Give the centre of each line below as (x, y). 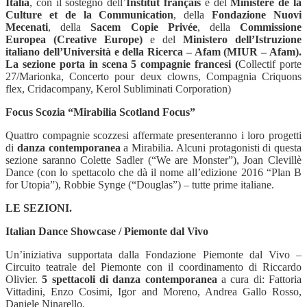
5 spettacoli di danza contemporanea (130, 279)
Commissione (271, 27)
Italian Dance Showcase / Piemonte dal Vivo (107, 231)
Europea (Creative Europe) (74, 39)
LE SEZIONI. (39, 208)
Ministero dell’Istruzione (242, 39)
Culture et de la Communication (90, 14)
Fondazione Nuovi (257, 14)
